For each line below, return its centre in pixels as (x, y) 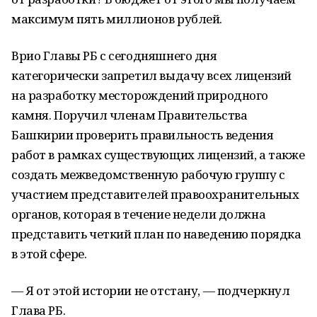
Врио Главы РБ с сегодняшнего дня (114, 56)
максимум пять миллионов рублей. (117, 19)
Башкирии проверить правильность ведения (143, 135)
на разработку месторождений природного (140, 95)
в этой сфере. (49, 254)
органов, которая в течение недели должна (139, 214)
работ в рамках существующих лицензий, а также (158, 155)
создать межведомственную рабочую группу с (148, 174)
